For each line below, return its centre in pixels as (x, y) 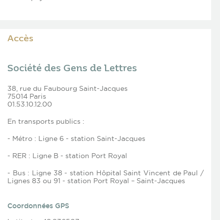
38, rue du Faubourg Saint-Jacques (68, 89)
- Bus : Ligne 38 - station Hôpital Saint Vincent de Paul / (106, 173)
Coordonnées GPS (38, 206)
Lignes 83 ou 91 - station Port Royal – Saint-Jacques (96, 181)
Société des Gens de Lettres (72, 69)
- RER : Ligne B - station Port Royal (67, 156)
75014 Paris (27, 96)
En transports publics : (46, 122)
